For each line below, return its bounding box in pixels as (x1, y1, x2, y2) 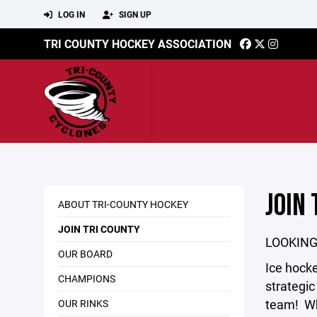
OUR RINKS (58, 296, 108, 310)
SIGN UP (117, 8, 151, 20)
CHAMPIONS (58, 272, 115, 285)
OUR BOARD (58, 247, 113, 260)
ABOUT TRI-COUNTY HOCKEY (58, 197, 188, 211)
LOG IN (56, 8, 85, 20)
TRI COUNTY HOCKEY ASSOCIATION (44, 36, 231, 51)
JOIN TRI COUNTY (58, 222, 140, 236)
